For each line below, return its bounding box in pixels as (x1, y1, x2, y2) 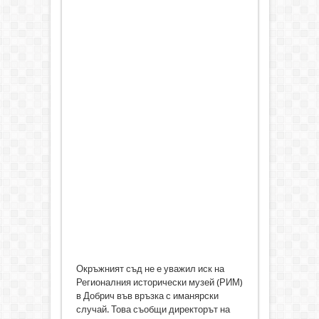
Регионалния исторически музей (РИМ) (75, 276, 243, 288)
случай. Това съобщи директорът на (75, 303, 230, 315)
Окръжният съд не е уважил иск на (75, 263, 224, 274)
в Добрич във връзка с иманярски (75, 290, 219, 301)
